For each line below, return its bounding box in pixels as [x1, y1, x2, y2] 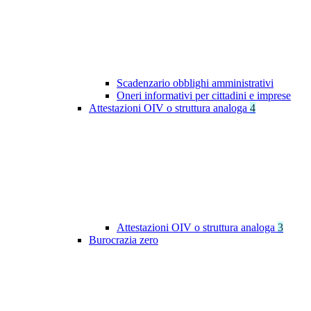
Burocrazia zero [89, 234, 158, 246]
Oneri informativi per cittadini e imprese [117, 90, 291, 102]
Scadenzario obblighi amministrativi [117, 77, 274, 90]
